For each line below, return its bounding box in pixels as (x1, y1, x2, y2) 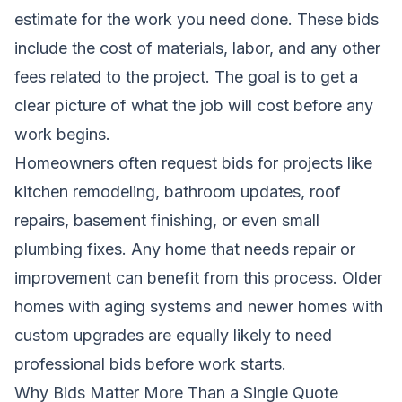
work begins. (14, 124, 110, 144)
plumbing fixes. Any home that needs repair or (14, 239, 355, 258)
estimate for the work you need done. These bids (14, 9, 379, 29)
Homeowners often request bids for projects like (14, 153, 372, 172)
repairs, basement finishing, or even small (14, 210, 319, 230)
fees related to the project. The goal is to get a (14, 66, 358, 86)
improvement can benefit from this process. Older (14, 267, 382, 287)
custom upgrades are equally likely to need (14, 325, 332, 345)
